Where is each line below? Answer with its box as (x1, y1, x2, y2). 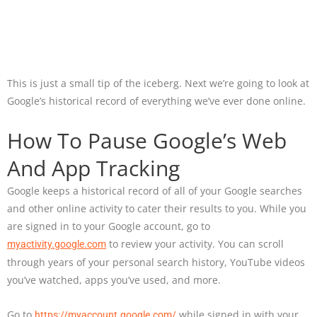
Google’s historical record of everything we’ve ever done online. (7, 94, 306, 108)
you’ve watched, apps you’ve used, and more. (7, 273, 221, 287)
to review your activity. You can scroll (106, 237, 284, 251)
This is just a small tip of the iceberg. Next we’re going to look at (7, 76, 309, 91)
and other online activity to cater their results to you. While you (7, 202, 306, 216)
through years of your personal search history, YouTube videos (7, 255, 305, 270)
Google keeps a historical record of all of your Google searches (7, 184, 302, 198)
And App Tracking (7, 154, 180, 183)
